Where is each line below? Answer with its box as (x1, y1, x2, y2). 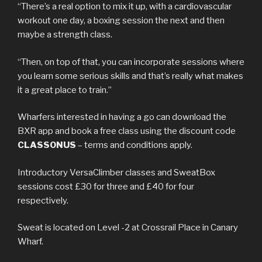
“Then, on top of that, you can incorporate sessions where (18, 56, 244, 67)
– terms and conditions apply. (76, 140, 192, 151)
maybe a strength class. (18, 29, 112, 40)
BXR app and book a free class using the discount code (18, 126, 236, 137)
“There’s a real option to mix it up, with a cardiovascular (18, 1, 232, 12)
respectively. (18, 195, 68, 206)
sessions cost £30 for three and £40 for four (18, 181, 194, 192)
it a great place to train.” (18, 84, 112, 95)
